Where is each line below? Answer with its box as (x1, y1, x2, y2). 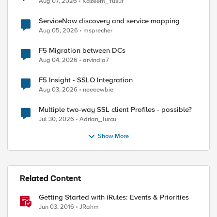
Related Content (20, 175, 81, 183)
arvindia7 (83, 56, 109, 64)
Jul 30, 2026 (39, 115, 74, 123)
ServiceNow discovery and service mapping (39, 16, 180, 25)
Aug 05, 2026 (39, 27, 78, 34)
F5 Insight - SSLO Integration (39, 76, 133, 84)
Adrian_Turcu (79, 115, 116, 123)
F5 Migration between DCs (39, 46, 125, 55)
